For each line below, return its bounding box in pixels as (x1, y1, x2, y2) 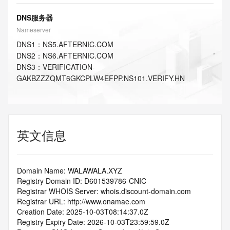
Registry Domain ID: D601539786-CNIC (17, 176, 146, 186)
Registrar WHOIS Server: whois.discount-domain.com (17, 186, 191, 196)
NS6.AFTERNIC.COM (43, 50, 113, 61)
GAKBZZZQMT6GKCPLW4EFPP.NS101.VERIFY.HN (16, 73, 185, 83)
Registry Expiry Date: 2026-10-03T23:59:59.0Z (17, 217, 169, 227)
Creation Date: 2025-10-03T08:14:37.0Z (17, 206, 148, 217)
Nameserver (16, 25, 51, 34)
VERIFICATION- (43, 62, 95, 72)
